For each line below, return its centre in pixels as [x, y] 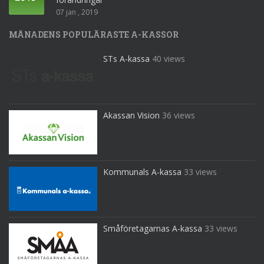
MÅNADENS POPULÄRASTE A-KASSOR [94, 35]
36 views [179, 115]
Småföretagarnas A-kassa [153, 229]
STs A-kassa [126, 59]
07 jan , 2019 [77, 12]
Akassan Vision [131, 115]
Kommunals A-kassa [142, 172]
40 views [169, 59]
